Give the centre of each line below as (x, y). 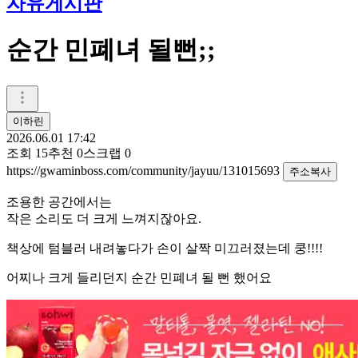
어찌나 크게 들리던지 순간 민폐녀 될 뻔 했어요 (139, 277)
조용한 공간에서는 (59, 201)
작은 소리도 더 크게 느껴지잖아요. (104, 218)
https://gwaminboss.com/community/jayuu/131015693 (145, 170)
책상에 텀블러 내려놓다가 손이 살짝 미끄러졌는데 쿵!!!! (165, 248)
